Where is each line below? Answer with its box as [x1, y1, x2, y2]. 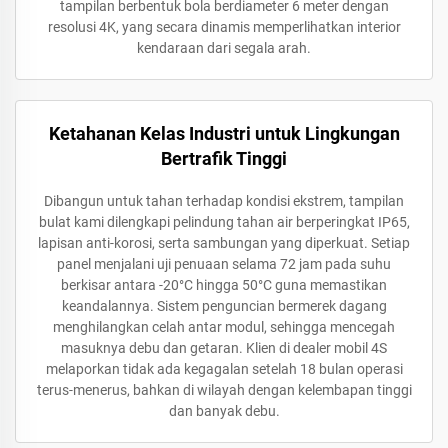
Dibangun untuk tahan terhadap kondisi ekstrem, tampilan [44, 193, 404, 209]
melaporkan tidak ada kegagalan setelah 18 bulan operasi [45, 361, 403, 377]
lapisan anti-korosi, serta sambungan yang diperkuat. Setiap [38, 235, 410, 251]
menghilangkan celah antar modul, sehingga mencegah [53, 319, 395, 335]
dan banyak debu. [168, 403, 280, 419]
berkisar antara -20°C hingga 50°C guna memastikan [61, 277, 387, 293]
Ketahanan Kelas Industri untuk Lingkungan [48, 123, 400, 144]
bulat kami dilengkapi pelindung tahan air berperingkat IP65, [38, 214, 410, 230]
